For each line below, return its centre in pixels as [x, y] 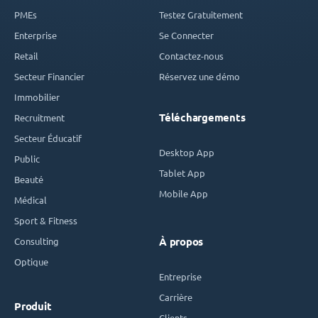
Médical [31, 200]
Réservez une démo [199, 77]
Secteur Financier [49, 77]
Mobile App [183, 194]
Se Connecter [186, 35]
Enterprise [35, 35]
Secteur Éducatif [48, 138]
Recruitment [39, 118]
